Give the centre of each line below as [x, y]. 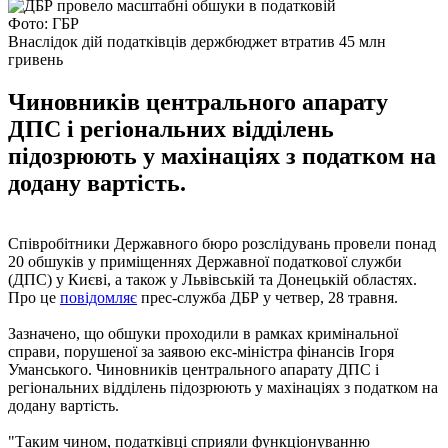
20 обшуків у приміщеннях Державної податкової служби [205, 261]
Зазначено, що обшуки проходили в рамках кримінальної [203, 333]
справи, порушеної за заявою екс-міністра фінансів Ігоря [201, 351]
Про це [34, 297]
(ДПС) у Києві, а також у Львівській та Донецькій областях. [212, 279]
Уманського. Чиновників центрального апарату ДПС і [193, 369]
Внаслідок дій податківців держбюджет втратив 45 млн [197, 41]
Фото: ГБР [43, 23]
